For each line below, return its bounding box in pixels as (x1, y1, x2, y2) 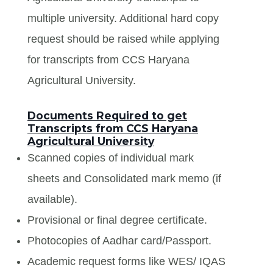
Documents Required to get (27, 108, 187, 122)
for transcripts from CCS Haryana (27, 53, 190, 66)
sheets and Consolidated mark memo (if (27, 172, 221, 185)
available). (27, 193, 77, 205)
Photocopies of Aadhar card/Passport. (27, 234, 211, 247)
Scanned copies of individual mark (27, 151, 194, 164)
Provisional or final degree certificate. (27, 213, 207, 226)
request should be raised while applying (27, 32, 219, 45)
